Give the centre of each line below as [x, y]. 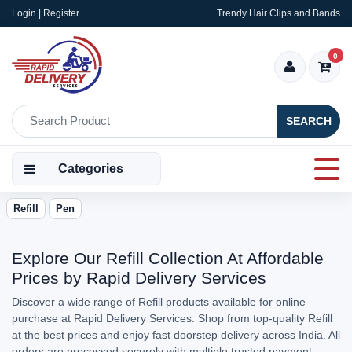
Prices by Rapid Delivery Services [139, 278]
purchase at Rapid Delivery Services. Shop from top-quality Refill [172, 318]
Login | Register [46, 13]
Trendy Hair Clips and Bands [279, 13]
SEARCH [309, 121]
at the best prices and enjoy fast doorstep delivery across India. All [176, 335]
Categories [91, 169]
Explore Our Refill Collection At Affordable [168, 258]
